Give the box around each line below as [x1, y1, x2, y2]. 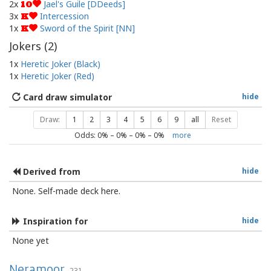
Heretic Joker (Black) [21, 58, 100, 70]
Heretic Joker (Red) [21, 70, 94, 82]
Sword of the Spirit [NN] [40, 22, 135, 34]
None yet [12, 235, 49, 247]
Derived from [21, 166, 80, 178]
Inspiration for [21, 215, 88, 227]
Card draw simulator [21, 91, 112, 103]
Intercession [40, 10, 89, 22]
